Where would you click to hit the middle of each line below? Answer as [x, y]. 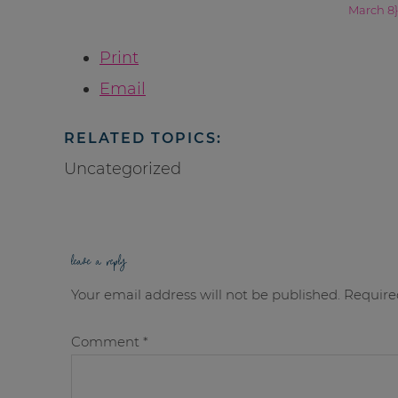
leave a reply [98, 263]
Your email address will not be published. [205, 295]
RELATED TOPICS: [143, 138]
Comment [107, 342]
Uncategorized [123, 168]
